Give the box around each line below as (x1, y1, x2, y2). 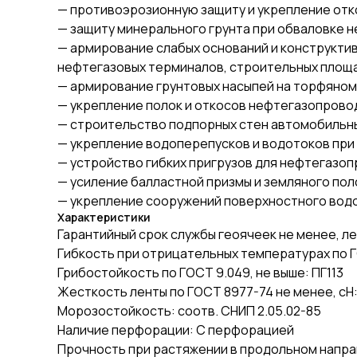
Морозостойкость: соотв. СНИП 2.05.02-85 (57, 302, 321, 320)
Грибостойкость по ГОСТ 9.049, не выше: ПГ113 (57, 264, 343, 281)
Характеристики (57, 210, 151, 225)
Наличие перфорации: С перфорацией (57, 321, 294, 339)
